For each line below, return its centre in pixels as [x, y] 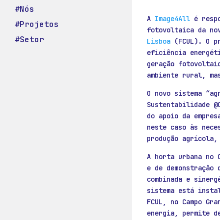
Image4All [172, 19]
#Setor [29, 39]
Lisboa [158, 41]
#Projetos [37, 24]
